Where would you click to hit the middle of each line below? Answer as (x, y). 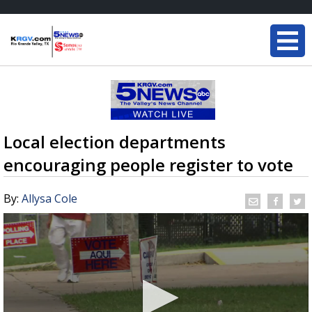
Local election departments (115, 142)
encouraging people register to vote (148, 165)
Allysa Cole (49, 198)
